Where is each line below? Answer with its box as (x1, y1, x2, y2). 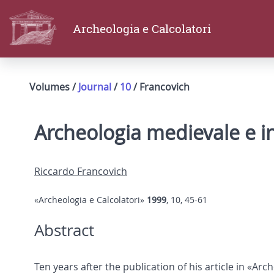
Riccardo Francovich (34, 165, 127, 179)
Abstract (34, 220, 94, 242)
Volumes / (29, 80, 78, 94)
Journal (78, 80, 111, 94)
